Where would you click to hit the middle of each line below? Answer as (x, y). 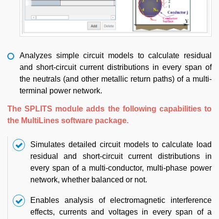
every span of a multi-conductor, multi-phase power (121, 168)
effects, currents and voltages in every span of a (121, 212)
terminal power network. (61, 90)
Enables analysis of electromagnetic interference (121, 200)
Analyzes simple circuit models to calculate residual (116, 55)
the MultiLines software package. (68, 120)
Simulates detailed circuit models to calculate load (121, 144)
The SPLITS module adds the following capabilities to (109, 109)
